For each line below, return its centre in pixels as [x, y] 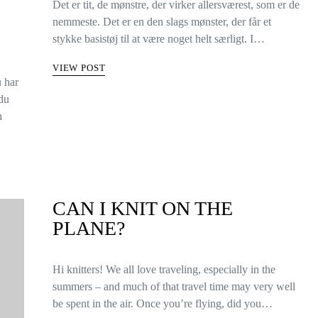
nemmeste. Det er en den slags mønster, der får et [162, 22]
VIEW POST [79, 68]
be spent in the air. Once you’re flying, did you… [163, 303]
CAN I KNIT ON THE [143, 208]
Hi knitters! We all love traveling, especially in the [164, 269]
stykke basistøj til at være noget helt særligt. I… [159, 39]
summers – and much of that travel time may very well [174, 286]
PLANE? [89, 228]
